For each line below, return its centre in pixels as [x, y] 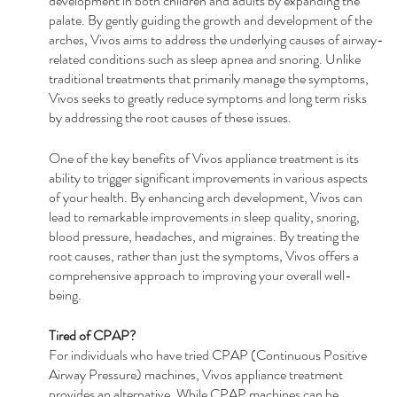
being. [65, 294]
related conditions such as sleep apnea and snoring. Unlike [206, 58]
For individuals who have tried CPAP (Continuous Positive [209, 354]
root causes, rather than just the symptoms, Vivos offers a [205, 255]
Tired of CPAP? [92, 335]
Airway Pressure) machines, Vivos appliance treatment [197, 374]
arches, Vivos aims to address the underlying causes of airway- [216, 39]
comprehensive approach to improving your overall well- [200, 275]
